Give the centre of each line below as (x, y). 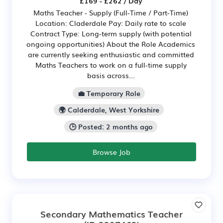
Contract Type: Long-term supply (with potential (111, 33)
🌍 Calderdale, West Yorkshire (109, 110)
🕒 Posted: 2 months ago (111, 127)
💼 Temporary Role (109, 93)
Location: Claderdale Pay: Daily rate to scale (111, 23)
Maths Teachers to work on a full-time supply (111, 64)
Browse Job (111, 152)
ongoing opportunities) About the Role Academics (111, 44)
